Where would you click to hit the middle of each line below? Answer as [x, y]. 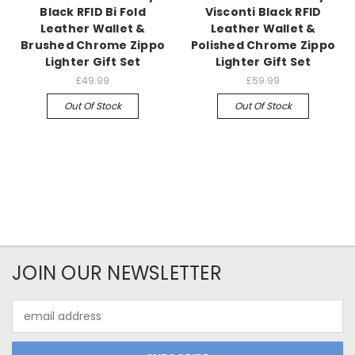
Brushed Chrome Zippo [93, 46]
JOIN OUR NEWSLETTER [117, 273]
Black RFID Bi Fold [93, 12]
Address [34, 324]
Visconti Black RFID [263, 12]
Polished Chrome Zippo [263, 46]
